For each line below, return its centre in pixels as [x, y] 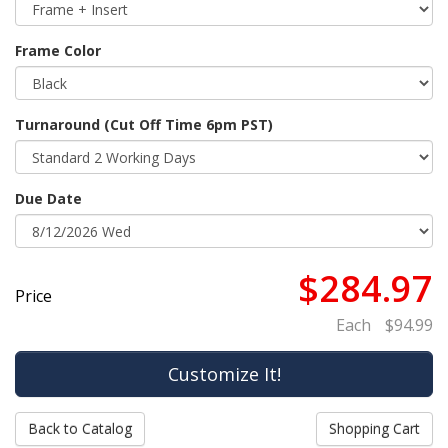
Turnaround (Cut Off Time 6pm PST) [144, 124]
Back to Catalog [80, 428]
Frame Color [58, 50]
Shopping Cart [374, 428]
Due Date [48, 198]
